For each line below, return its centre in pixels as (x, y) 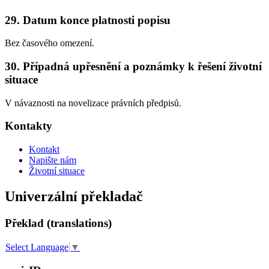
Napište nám (53, 160)
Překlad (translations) (58, 223)
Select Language (37, 247)
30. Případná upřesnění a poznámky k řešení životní (133, 66)
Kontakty (29, 126)
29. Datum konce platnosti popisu (88, 20)
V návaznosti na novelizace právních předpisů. (93, 103)
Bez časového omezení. (50, 43)
